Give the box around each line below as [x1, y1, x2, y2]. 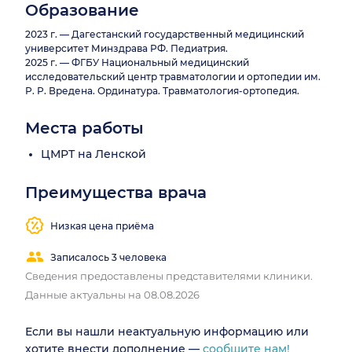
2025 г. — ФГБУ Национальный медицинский [25, 56, 249, 68]
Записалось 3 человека [50, 251, 167, 264]
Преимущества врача [25, 182, 207, 202]
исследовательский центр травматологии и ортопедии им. [25, 70, 321, 82]
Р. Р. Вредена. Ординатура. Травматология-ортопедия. [25, 84, 299, 97]
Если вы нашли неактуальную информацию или [25, 324, 309, 339]
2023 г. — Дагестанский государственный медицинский [25, 27, 304, 40]
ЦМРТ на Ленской [41, 146, 146, 161]
